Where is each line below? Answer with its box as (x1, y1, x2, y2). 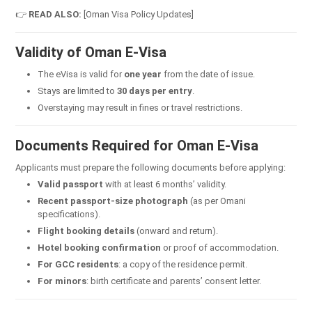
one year (124, 68, 162, 79)
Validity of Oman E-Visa (15, 43, 166, 61)
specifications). (38, 208, 100, 219)
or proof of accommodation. (161, 242, 279, 253)
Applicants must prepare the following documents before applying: (15, 162, 286, 173)
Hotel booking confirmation (38, 242, 161, 253)
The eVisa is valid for (38, 68, 124, 79)
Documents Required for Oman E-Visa (15, 136, 258, 154)
